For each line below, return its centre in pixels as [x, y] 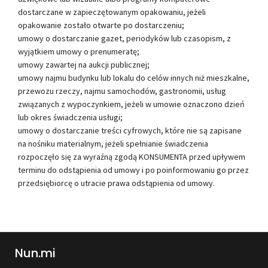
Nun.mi [35, 253]
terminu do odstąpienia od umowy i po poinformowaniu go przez [133, 170]
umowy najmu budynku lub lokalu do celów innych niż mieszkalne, [134, 77]
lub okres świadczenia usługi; [70, 117]
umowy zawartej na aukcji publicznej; [84, 64]
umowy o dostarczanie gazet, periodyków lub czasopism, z [124, 38]
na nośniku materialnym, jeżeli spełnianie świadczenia [113, 143]
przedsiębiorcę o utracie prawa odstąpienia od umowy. [116, 183]
